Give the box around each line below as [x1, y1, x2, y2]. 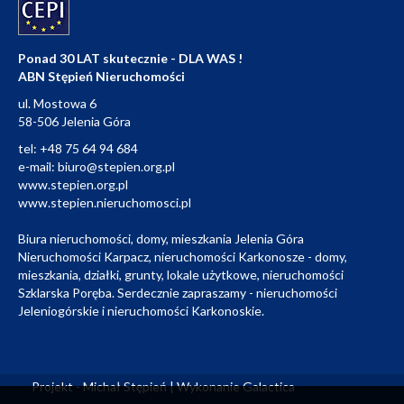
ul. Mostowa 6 [18, 96, 96, 112]
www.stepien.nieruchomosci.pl [18, 195, 191, 211]
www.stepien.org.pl [18, 177, 128, 193]
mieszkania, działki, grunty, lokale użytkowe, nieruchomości [18, 267, 344, 283]
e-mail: [18, 159, 58, 175]
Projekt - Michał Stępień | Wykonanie [32, 379, 243, 395]
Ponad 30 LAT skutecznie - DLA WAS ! [18, 50, 243, 67]
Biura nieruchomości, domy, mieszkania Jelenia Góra [18, 231, 304, 247]
